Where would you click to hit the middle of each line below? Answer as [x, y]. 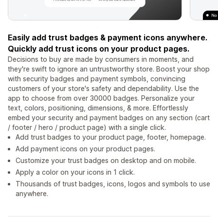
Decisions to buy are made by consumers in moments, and [101, 59]
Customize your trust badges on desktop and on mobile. [106, 161]
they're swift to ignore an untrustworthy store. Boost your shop [109, 69]
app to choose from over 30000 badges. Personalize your [101, 98]
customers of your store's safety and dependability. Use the [103, 89]
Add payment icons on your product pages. [85, 149]
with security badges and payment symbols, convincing [97, 79]
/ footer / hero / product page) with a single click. [87, 127]
